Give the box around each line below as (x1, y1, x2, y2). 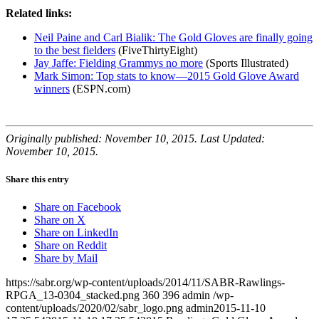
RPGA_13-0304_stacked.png (6, 289, 140, 302)
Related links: (6, 6, 72, 19)
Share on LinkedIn (34, 226, 118, 239)
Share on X (34, 214, 85, 226)
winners (34, 82, 70, 95)
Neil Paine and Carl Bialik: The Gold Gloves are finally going (34, 31, 313, 43)
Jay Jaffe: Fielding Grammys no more (34, 56, 203, 69)
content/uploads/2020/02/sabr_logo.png (6, 302, 183, 315)
